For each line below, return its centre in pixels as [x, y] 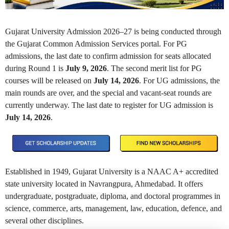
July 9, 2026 [86, 68]
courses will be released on [49, 81]
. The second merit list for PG [154, 68]
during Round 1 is [35, 68]
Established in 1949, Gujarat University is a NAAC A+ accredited [112, 171]
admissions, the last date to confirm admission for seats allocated [108, 56]
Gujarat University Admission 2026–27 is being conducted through [113, 32]
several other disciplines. [44, 220]
